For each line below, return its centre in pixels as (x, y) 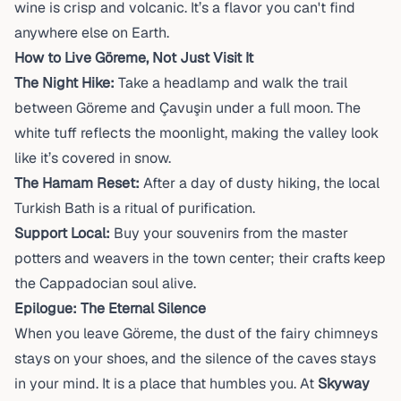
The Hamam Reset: (77, 183)
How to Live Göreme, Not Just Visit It (134, 58)
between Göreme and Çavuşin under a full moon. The (188, 108)
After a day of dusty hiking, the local (260, 183)
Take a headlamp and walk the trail (231, 83)
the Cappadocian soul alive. (105, 283)
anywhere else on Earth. (92, 33)
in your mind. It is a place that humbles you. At (166, 384)
